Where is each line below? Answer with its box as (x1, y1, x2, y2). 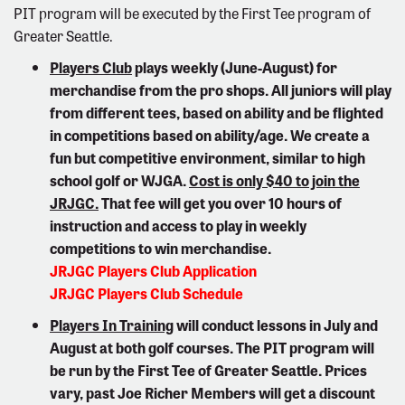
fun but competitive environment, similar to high (50, 146, 365, 168)
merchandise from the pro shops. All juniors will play (50, 78, 391, 100)
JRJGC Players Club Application (50, 259, 257, 281)
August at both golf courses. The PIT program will (50, 335, 374, 358)
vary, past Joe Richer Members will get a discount (50, 381, 375, 403)
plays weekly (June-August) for (132, 55, 337, 78)
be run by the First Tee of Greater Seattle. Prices (50, 358, 367, 381)
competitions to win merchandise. (50, 236, 271, 259)
